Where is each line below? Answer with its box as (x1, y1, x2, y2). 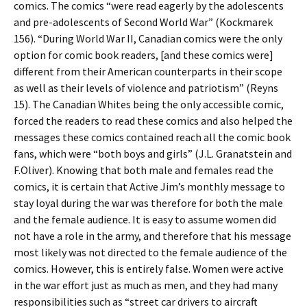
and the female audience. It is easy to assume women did (14, 212, 276, 226)
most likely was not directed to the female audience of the (14, 245, 287, 259)
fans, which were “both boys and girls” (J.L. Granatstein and (14, 147, 292, 160)
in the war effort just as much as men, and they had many (14, 278, 278, 292)
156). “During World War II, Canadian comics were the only (14, 32, 282, 45)
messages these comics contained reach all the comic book (14, 130, 291, 144)
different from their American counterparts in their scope (14, 64, 282, 78)
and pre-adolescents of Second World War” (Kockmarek (14, 15, 273, 29)
